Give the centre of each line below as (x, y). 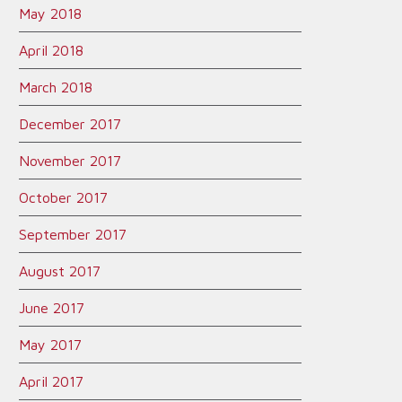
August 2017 (60, 271)
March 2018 (56, 87)
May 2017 (50, 345)
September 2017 (73, 234)
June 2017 (52, 308)
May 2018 (50, 13)
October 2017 (63, 197)
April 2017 (51, 381)
